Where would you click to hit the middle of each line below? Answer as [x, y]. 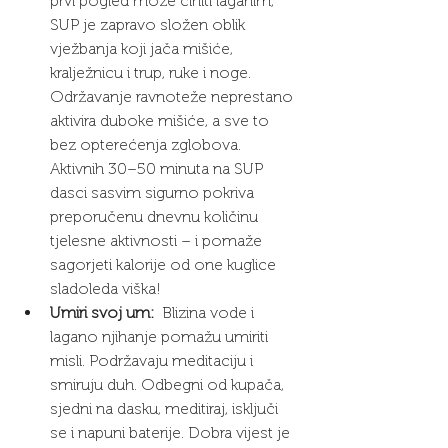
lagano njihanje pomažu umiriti [161, 337]
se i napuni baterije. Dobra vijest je [172, 433]
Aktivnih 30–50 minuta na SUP [158, 169]
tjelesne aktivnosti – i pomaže [158, 241]
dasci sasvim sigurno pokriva [154, 193]
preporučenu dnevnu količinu [156, 217]
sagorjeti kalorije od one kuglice [165, 265]
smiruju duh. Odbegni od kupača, [169, 385]
